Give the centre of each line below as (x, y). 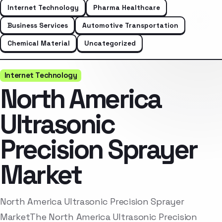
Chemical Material (38, 43)
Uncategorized (110, 43)
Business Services (37, 25)
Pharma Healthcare (126, 7)
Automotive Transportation (130, 25)
